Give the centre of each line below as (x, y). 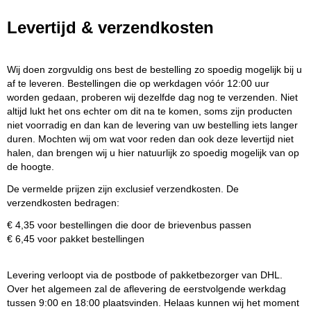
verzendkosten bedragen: (63, 203)
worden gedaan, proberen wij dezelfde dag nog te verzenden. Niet (152, 97)
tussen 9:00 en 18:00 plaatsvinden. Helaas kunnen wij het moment (153, 303)
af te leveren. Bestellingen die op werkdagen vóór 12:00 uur (138, 83)
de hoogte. (31, 167)
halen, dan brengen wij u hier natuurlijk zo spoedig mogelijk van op (153, 153)
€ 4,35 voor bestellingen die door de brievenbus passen (129, 225)
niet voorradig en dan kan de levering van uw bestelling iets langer (152, 125)
